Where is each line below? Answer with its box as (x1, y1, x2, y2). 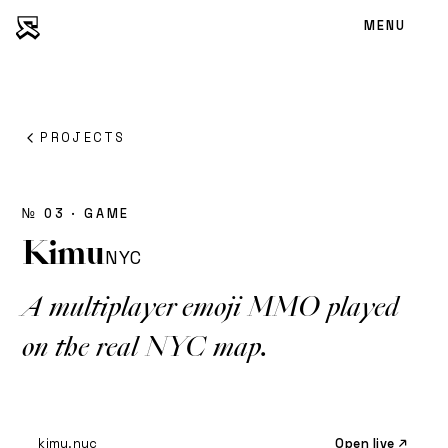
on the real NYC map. (22, 327, 269, 366)
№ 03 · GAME (22, 205, 131, 222)
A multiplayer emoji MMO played (22, 287, 400, 326)
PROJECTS (40, 129, 126, 146)
